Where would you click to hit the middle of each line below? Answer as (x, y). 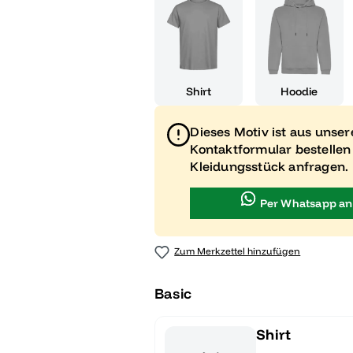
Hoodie (299, 92)
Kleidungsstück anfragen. (269, 167)
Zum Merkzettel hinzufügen (238, 251)
